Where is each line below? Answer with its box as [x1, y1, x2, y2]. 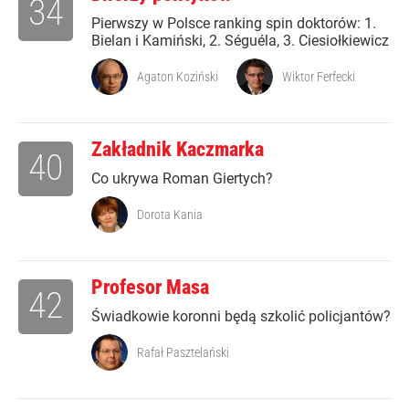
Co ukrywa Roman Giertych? [91, 170, 273, 188]
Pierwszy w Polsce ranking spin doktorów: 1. [91, 15, 376, 33]
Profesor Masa [91, 276, 209, 299]
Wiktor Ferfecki [282, 69, 355, 85]
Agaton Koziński [137, 69, 218, 85]
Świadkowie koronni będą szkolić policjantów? [91, 308, 391, 326]
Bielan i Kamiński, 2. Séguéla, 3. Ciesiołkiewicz [91, 32, 389, 50]
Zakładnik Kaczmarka [91, 138, 264, 162]
